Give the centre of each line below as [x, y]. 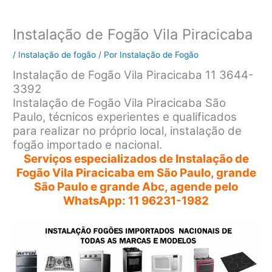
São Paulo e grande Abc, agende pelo [136, 187]
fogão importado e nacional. [88, 145]
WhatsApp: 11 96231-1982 [136, 201]
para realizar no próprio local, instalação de [127, 131]
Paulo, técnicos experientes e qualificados [125, 117]
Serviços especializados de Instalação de [136, 159]
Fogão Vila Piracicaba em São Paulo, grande [136, 173]
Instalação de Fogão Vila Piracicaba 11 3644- [134, 75]
